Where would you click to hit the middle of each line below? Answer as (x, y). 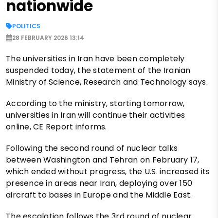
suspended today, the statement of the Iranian (98, 70)
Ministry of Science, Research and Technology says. (107, 82)
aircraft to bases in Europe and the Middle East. (99, 195)
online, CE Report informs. (56, 127)
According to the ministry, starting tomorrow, (95, 103)
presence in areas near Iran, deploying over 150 (99, 183)
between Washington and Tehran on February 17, (103, 160)
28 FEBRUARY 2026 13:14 (48, 37)
